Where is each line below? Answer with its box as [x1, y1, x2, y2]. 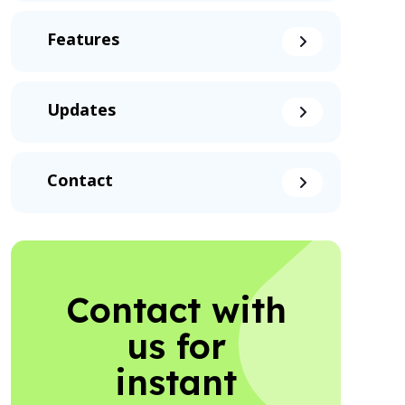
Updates [47, 101, 116, 122]
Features [47, 31, 119, 52]
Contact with [65, 288, 287, 332]
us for [126, 325, 226, 368]
